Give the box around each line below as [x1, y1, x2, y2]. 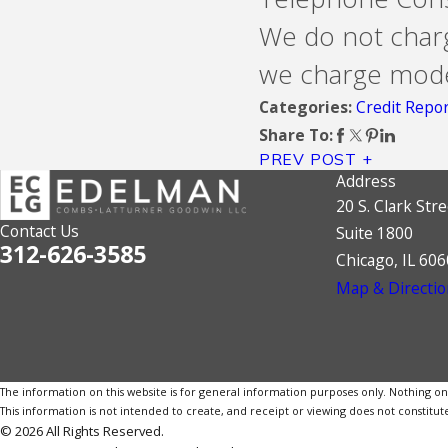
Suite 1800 [336, 222, 413, 245]
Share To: [258, 124, 333, 147]
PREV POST [258, 149, 357, 170]
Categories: [258, 96, 356, 119]
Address [336, 170, 396, 193]
